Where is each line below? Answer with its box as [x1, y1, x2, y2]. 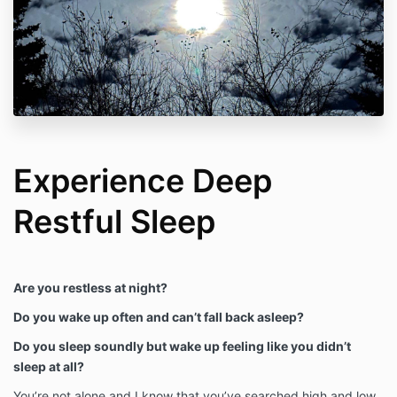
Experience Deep [13, 161, 272, 201]
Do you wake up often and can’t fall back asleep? [13, 309, 304, 325]
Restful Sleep [13, 202, 215, 242]
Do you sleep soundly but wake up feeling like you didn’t [13, 339, 351, 354]
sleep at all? [13, 359, 84, 375]
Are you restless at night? [13, 280, 167, 296]
